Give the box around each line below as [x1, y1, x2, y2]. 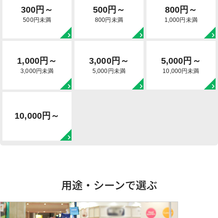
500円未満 [23, 17, 51, 24]
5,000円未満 [92, 68, 126, 75]
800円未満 [95, 17, 123, 24]
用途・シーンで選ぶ [61, 176, 157, 192]
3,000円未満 [20, 68, 54, 75]
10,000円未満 [163, 68, 200, 75]
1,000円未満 [164, 17, 198, 24]
